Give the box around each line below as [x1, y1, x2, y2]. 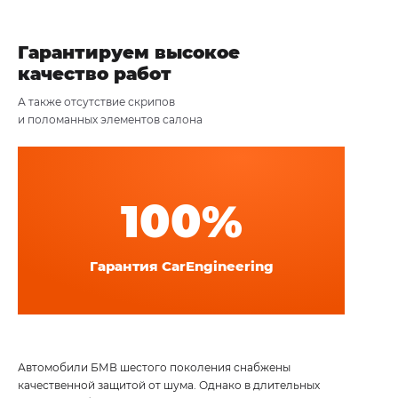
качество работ [18, 62, 171, 84]
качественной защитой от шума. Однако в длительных [18, 378, 320, 392]
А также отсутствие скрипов [18, 94, 175, 108]
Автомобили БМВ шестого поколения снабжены [18, 360, 291, 374]
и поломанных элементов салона [18, 112, 203, 126]
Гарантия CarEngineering [89, 257, 274, 275]
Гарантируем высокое [18, 41, 240, 63]
